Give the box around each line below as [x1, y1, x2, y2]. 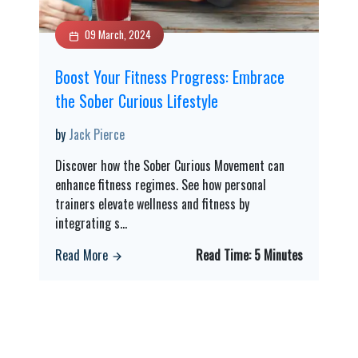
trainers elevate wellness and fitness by [55, 194, 249, 213]
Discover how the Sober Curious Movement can [55, 156, 284, 175]
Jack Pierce [69, 125, 125, 144]
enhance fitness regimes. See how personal [55, 175, 266, 194]
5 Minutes [253, 245, 303, 265]
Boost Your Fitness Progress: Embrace [55, 65, 284, 89]
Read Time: [195, 245, 254, 265]
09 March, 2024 [85, 26, 151, 42]
